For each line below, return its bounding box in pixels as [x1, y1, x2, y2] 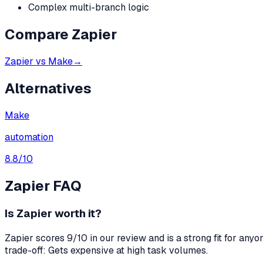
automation [5, 130, 53, 143]
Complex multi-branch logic [28, 1, 149, 14]
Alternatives [5, 79, 92, 97]
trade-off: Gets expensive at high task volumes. [5, 244, 208, 257]
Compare [5, 25, 72, 43]
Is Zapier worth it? [5, 206, 102, 221]
